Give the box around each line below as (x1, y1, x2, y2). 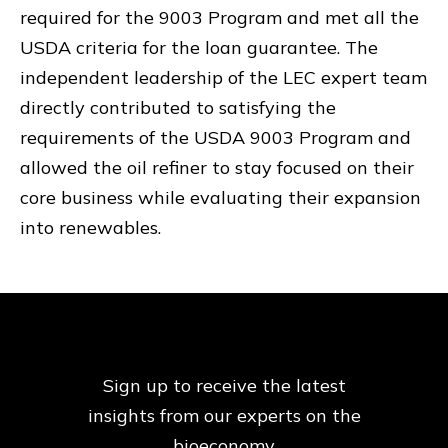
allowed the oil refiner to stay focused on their (20, 156, 414, 179)
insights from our (87, 404, 232, 427)
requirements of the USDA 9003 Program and (20, 126, 411, 149)
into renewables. (20, 216, 161, 239)
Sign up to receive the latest (102, 374, 346, 397)
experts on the (231, 404, 361, 427)
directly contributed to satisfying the (20, 96, 336, 119)
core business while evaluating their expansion (20, 186, 421, 209)
